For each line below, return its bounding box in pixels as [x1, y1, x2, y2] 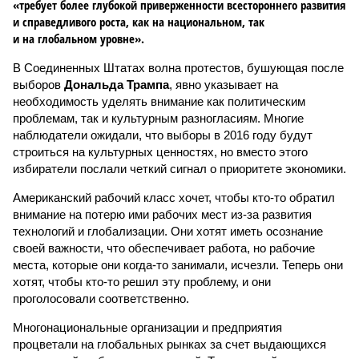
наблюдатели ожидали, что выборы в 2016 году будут [13, 128, 313, 142]
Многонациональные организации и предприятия [13, 321, 282, 334]
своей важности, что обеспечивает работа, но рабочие [13, 241, 315, 255]
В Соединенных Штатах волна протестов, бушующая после [13, 61, 344, 75]
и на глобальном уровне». [13, 30, 144, 46]
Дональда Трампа [64, 78, 169, 91]
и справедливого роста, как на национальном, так [13, 14, 264, 30]
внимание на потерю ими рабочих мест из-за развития [13, 208, 312, 221]
